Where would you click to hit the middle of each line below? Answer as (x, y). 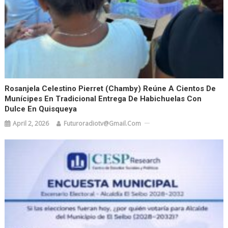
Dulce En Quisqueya (41, 109)
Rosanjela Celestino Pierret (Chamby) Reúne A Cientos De (110, 88)
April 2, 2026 (31, 123)
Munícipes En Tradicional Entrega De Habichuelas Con (103, 98)
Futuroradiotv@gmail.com (103, 123)
